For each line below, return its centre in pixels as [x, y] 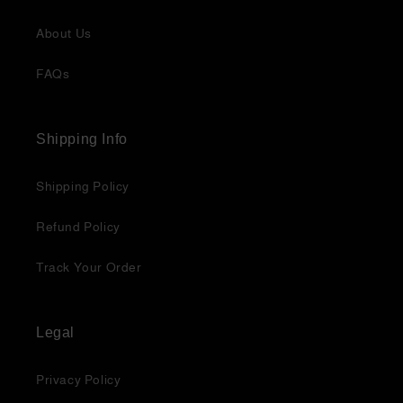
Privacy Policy [79, 380]
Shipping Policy [83, 186]
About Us [64, 33]
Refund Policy [78, 227]
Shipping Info [82, 139]
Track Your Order [89, 267]
